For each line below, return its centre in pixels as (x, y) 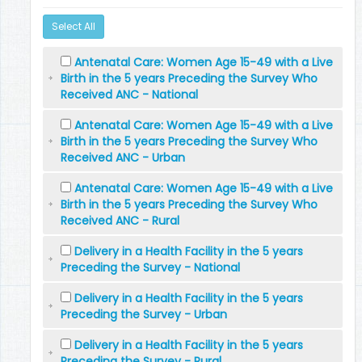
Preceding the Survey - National (150, 267)
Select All (74, 26)
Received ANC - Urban (123, 158)
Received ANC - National (129, 95)
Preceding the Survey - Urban (144, 314)
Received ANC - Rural (120, 221)
